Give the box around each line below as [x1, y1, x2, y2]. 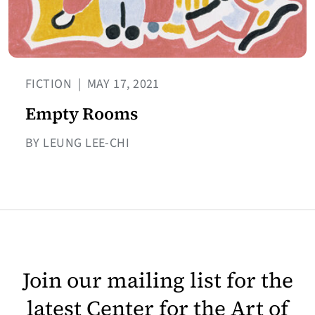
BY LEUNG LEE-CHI [25, 134, 130, 153]
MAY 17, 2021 [84, 75, 160, 94]
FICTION [25, 75, 75, 94]
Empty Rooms [25, 102, 138, 126]
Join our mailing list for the [22, 266, 293, 295]
